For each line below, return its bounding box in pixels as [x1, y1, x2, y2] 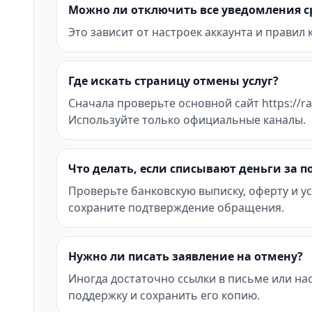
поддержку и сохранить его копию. [68, 288, 260, 303]
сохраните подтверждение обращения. [68, 200, 284, 215]
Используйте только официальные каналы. [68, 112, 306, 127]
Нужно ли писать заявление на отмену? [68, 249, 303, 264]
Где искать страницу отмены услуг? [68, 73, 279, 88]
